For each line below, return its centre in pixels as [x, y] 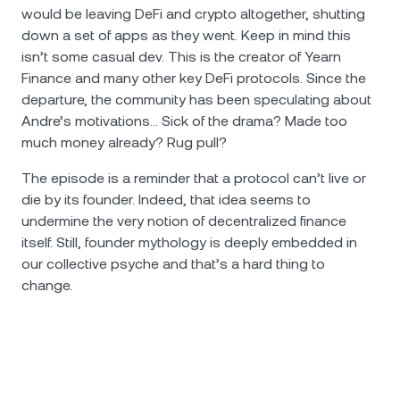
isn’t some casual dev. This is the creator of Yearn [181, 57]
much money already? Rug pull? [124, 142]
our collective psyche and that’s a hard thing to [173, 264]
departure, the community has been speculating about [196, 100]
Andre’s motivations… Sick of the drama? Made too [184, 121]
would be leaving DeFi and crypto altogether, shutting [193, 14]
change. [47, 285]
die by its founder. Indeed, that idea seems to [166, 200]
